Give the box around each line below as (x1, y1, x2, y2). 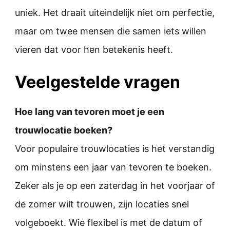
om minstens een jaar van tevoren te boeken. (15, 161, 212, 172)
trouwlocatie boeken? (15, 124, 112, 136)
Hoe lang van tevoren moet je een (15, 106, 164, 117)
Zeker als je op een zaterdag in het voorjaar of (15, 180, 215, 191)
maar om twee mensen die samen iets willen (15, 25, 206, 36)
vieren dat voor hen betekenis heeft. (15, 44, 173, 55)
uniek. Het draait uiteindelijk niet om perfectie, (15, 7, 215, 18)
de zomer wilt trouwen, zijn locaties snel (15, 198, 189, 209)
